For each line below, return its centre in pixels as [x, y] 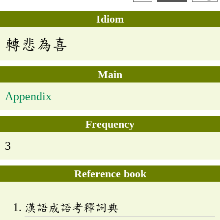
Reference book [110, 174]
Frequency [110, 124]
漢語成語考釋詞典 [72, 207]
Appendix [28, 96]
